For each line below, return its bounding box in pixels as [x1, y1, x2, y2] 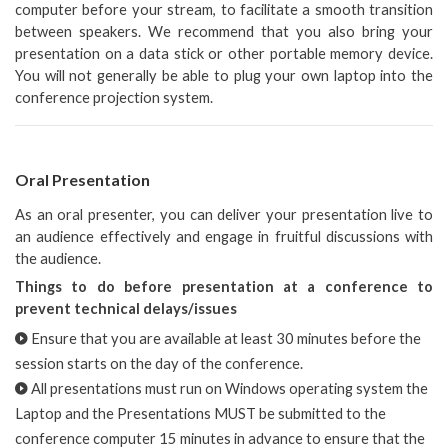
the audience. [15, 249, 107, 267]
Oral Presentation [15, 169, 150, 189]
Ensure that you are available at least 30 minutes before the [28, 329, 421, 347]
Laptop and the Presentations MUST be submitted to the [15, 404, 386, 422]
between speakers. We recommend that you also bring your [15, 22, 433, 40]
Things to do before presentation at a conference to [15, 277, 433, 295]
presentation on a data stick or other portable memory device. [15, 44, 433, 62]
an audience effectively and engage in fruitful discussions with [15, 227, 433, 245]
